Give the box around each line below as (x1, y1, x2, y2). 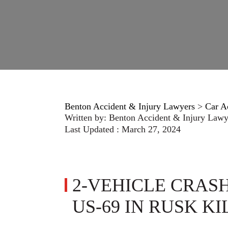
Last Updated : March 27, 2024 (65, 124, 181, 134)
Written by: (65, 112, 109, 123)
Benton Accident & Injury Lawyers (65, 101, 195, 111)
